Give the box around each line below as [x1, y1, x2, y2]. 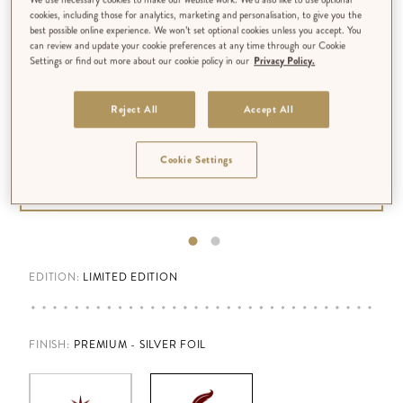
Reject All [110, 101, 158, 116]
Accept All [243, 101, 294, 116]
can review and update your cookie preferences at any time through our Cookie [30, 37, 346, 52]
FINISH [29, 336, 67, 353]
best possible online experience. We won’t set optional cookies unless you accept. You [30, 22, 363, 37]
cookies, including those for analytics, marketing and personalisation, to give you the [30, 6, 363, 22]
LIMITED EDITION [83, 268, 178, 285]
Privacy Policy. [254, 52, 316, 67]
